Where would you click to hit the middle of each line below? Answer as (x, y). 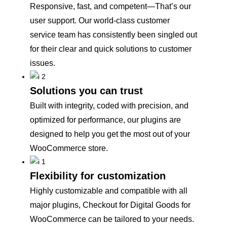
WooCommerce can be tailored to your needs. (112, 219)
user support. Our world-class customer (100, 21)
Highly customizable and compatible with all (109, 191)
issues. (43, 63)
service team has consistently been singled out (113, 35)
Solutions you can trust (86, 91)
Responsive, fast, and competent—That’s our (110, 7)
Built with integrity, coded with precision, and (109, 106)
